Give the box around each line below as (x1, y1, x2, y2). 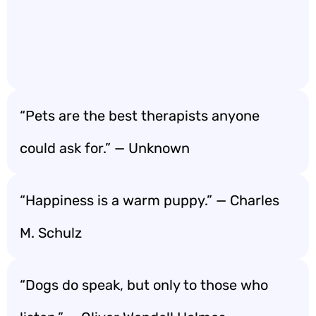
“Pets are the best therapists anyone (20, 107, 260, 124)
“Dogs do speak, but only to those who (20, 276, 268, 293)
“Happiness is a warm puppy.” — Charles (20, 192, 279, 209)
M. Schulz (20, 224, 82, 241)
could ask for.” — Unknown (20, 140, 190, 157)
